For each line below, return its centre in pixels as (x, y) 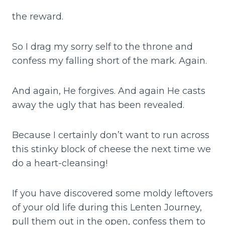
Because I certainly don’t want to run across (111, 135)
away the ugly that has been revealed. (98, 105)
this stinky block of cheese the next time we (111, 149)
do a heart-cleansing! (60, 163)
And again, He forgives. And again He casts (109, 91)
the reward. (38, 16)
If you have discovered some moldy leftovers (113, 193)
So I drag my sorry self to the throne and (102, 46)
